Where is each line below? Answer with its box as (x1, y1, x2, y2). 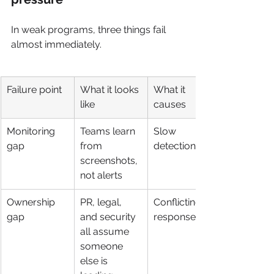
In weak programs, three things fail (11, 24, 168, 35)
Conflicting (154, 196, 204, 208)
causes (154, 98, 186, 110)
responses (154, 211, 201, 223)
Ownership (7, 196, 57, 208)
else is (80, 255, 110, 267)
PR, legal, (80, 196, 124, 208)
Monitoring (7, 125, 57, 137)
